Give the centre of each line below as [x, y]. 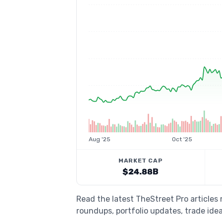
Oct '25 [182, 139]
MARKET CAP [141, 161]
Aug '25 [100, 139]
